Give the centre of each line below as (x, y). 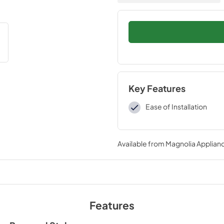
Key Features (157, 88)
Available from (141, 143)
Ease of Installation (176, 106)
